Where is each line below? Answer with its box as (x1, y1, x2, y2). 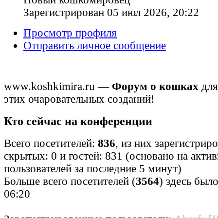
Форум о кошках (112, 80, 199, 92)
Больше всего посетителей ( (4, 175, 136, 188)
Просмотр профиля (23, 26, 117, 39)
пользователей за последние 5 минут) (4, 163, 182, 175)
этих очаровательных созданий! (4, 92, 155, 105)
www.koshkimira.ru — (4, 80, 112, 92)
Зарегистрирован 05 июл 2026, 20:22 (23, 6, 199, 18)
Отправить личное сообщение (23, 39, 166, 52)
